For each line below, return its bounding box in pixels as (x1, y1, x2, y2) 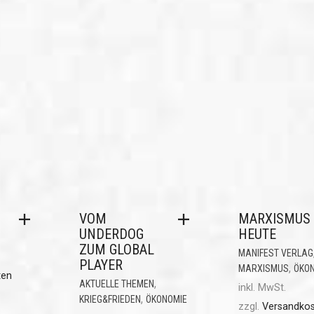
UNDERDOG (78, 225, 144, 243)
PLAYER (78, 256, 123, 273)
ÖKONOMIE (145, 293, 187, 305)
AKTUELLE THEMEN (78, 278, 154, 289)
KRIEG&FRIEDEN (78, 293, 141, 305)
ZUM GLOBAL (78, 240, 154, 258)
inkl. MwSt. (238, 281, 286, 294)
